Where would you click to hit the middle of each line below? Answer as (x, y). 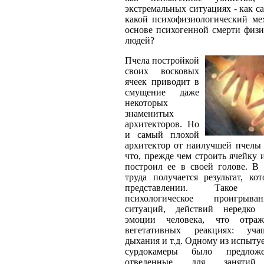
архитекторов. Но (162, 124)
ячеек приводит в (162, 82)
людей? (140, 40)
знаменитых (149, 113)
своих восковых (162, 71)
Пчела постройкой (162, 60)
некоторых (146, 103)
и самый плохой (162, 135)
